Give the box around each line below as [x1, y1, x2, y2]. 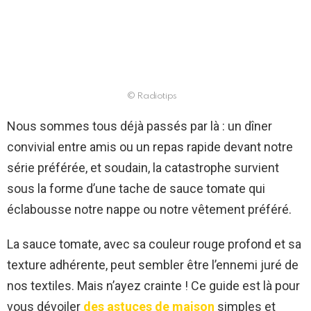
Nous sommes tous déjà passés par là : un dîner [7, 119, 272, 134]
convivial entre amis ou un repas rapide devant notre [7, 140, 293, 155]
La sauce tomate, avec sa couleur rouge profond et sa [7, 237, 301, 252]
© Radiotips [126, 92, 178, 101]
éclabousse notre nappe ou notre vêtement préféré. [7, 202, 292, 217]
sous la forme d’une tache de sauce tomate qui [7, 181, 265, 196]
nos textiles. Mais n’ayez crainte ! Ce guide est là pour [7, 278, 300, 294]
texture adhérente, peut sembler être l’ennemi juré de [7, 258, 299, 273]
